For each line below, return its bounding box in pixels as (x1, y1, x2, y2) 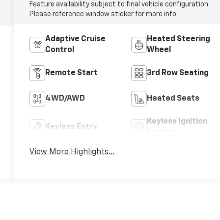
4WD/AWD (45, 94, 85, 103)
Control (45, 46, 75, 54)
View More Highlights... (29, 148, 115, 156)
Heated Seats (146, 94, 199, 103)
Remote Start (45, 69, 98, 77)
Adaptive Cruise (45, 35, 106, 43)
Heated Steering (146, 35, 210, 43)
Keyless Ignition (146, 117, 207, 126)
